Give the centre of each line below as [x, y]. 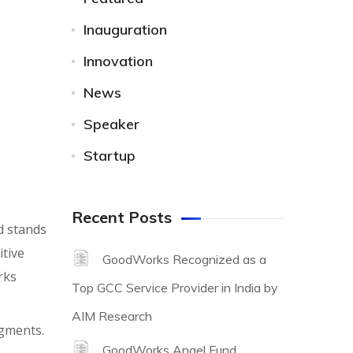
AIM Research [112, 316]
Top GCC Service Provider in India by [175, 288]
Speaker [111, 124]
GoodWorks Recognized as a [184, 259]
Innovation [118, 61]
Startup [110, 156]
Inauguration [125, 30]
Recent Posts [122, 217]
